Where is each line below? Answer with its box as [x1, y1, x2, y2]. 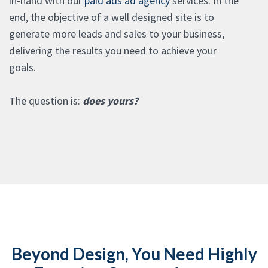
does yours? [83, 93, 138, 108]
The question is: [9, 93, 83, 108]
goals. [9, 60, 36, 74]
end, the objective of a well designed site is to [9, 10, 214, 24]
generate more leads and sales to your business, [9, 26, 224, 41]
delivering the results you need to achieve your [9, 43, 217, 57]
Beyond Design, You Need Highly [11, 243, 257, 264]
